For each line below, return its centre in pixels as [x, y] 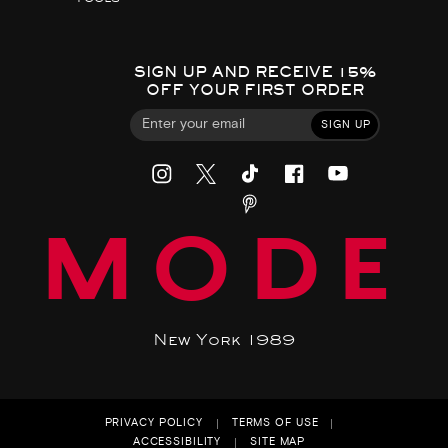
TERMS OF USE [275, 424]
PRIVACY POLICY [153, 424]
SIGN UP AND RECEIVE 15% [254, 72]
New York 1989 [224, 339]
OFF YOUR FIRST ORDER [254, 90]
